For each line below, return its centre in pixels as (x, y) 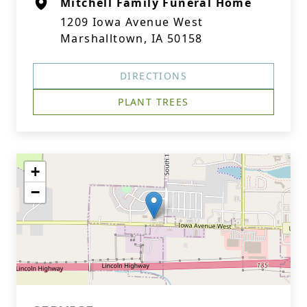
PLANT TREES (153, 102)
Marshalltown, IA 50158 (132, 38)
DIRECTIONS (153, 76)
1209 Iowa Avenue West (132, 22)
